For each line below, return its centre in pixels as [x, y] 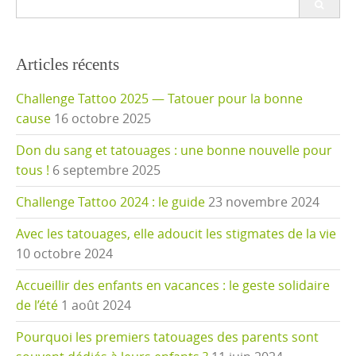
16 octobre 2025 [103, 119]
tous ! [33, 170]
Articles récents [68, 65]
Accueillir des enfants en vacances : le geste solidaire [173, 286]
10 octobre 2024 [64, 254]
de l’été [37, 306]
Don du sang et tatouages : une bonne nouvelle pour [174, 151]
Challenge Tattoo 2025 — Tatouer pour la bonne [159, 99]
